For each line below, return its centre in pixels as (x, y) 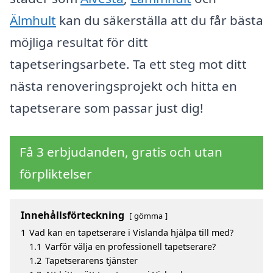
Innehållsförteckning (73, 215)
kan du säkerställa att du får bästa (160, 20)
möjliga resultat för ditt (79, 42)
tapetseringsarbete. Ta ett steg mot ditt (128, 64)
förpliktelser (56, 173)
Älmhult (33, 20)
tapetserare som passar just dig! (107, 108)
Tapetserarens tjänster (91, 260)
